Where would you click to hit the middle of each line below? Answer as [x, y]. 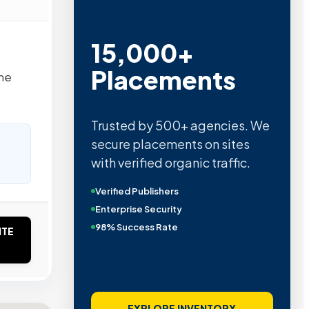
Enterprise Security [138, 209]
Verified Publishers [137, 191]
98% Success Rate [136, 227]
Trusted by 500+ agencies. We [180, 126]
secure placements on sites [170, 144]
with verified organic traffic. [170, 163]
